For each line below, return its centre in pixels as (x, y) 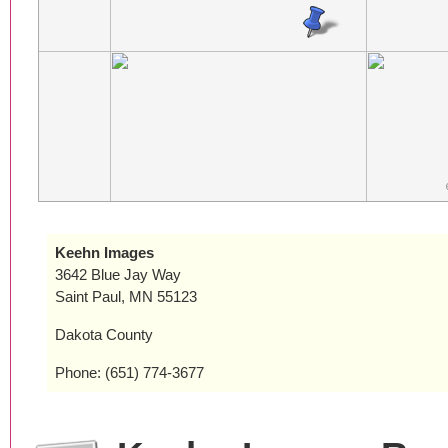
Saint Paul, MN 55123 (126, 296)
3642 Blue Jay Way (118, 274)
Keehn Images (104, 252)
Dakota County (104, 334)
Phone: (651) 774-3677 (129, 372)
